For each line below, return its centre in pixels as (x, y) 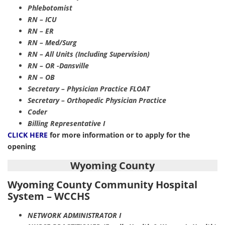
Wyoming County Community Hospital (102, 184)
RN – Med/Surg (52, 42)
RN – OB (41, 77)
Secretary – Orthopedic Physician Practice (97, 100)
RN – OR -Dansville (58, 65)
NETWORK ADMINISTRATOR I (74, 215)
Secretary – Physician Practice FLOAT (89, 88)
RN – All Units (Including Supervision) (89, 54)
